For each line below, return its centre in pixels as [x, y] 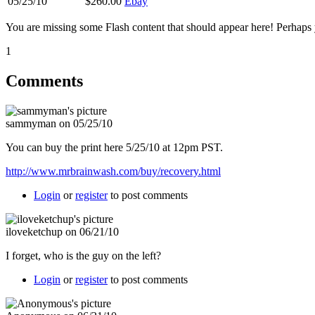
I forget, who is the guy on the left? [83, 255]
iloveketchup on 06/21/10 [62, 231]
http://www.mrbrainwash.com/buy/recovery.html [113, 171]
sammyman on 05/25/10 [59, 123]
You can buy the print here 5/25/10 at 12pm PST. [114, 147]
